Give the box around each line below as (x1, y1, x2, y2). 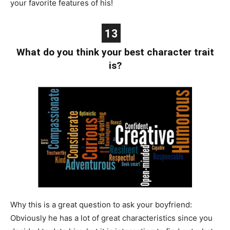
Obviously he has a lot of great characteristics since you (10, 213, 213, 223)
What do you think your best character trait (16, 46, 214, 58)
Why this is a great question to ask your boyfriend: (10, 199, 192, 209)
